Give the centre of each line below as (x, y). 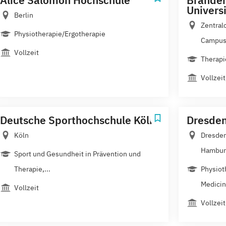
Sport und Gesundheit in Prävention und (77, 154)
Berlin (24, 15)
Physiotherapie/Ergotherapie (60, 34)
